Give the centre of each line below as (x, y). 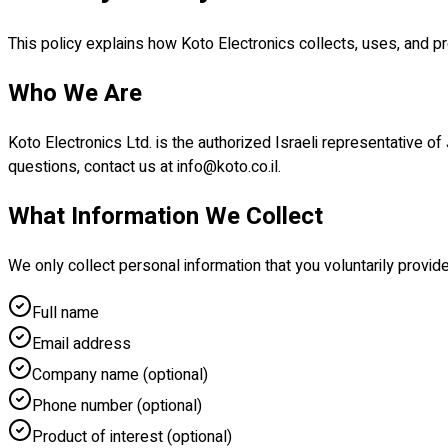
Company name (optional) (120, 374)
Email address (81, 343)
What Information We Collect (165, 216)
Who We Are (75, 93)
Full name (65, 312)
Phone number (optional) (117, 405)
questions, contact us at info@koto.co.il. (144, 166)
